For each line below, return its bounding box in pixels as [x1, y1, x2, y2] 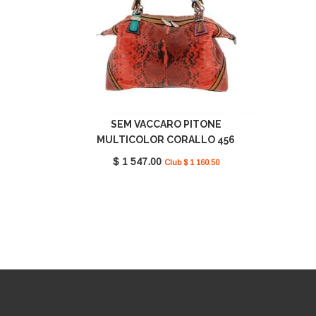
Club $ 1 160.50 [164, 158, 219, 167]
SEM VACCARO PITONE [110, 119, 221, 130]
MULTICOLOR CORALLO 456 [97, 134, 235, 146]
